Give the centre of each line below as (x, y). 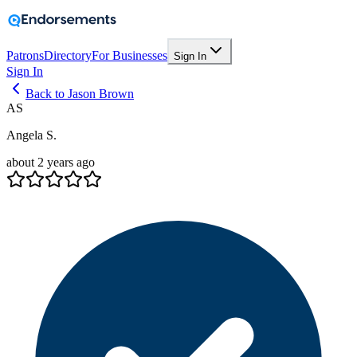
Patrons (25, 55)
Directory (68, 55)
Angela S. (31, 135)
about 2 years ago (51, 162)
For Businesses (129, 55)
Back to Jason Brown (80, 94)
